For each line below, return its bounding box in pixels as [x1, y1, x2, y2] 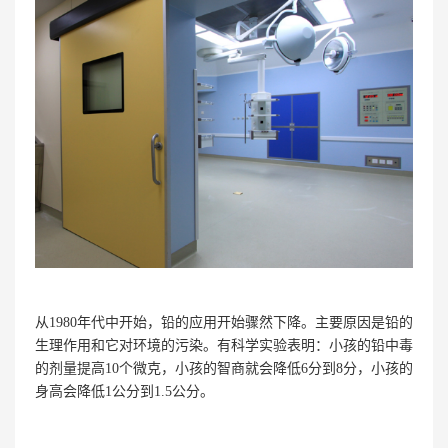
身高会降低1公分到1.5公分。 [35, 384, 214, 400]
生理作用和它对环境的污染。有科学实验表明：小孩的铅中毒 [35, 338, 413, 354]
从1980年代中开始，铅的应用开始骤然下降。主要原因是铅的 [35, 315, 413, 331]
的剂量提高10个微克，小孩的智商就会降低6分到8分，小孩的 [35, 361, 413, 377]
